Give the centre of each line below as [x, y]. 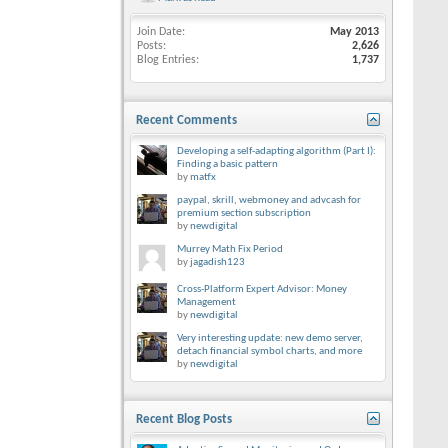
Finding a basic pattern [227, 164]
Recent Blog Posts [184, 419]
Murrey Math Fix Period [230, 249]
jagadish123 [217, 262]
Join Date [159, 32]
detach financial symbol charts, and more [269, 351]
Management [206, 302]
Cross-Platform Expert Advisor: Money [262, 289]
